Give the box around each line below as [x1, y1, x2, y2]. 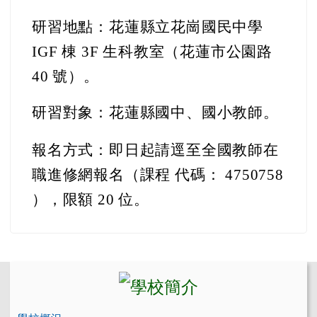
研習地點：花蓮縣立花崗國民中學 [32, 18, 263, 35]
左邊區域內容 [9, 259, 115, 284]
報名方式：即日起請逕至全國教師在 [32, 142, 279, 158]
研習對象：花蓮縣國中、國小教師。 [32, 104, 279, 121]
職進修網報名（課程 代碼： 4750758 [32, 166, 284, 183]
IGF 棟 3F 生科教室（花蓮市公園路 [32, 43, 272, 60]
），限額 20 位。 [32, 191, 149, 208]
